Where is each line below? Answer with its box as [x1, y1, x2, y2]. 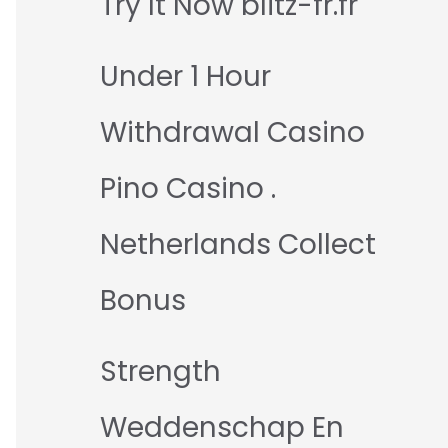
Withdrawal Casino [100, 113, 365, 153]
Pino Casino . [100, 169, 276, 209]
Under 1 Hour [100, 57, 271, 97]
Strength [100, 352, 221, 392]
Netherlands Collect [100, 225, 376, 265]
